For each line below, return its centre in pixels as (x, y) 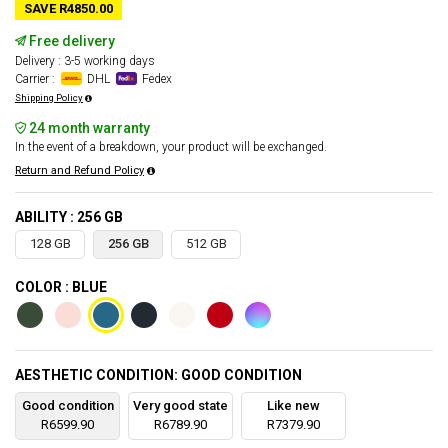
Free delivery (70, 41)
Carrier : (36, 79)
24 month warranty (88, 128)
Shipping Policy (49, 97)
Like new (293, 405)
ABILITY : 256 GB (69, 217)
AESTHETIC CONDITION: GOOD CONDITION (158, 375)
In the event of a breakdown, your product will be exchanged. (171, 147)
